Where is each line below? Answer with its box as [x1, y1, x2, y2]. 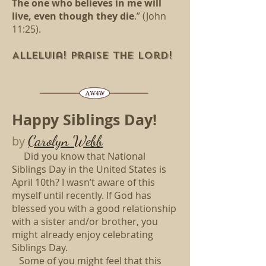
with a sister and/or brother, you [12, 215, 158, 228]
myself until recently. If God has [12, 189, 151, 202]
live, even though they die [12, 9, 134, 23]
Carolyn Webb [28, 132, 103, 150]
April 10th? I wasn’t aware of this [12, 176, 155, 189]
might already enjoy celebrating [12, 228, 153, 241]
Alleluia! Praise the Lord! [12, 49, 172, 62]
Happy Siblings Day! [12, 109, 161, 130]
